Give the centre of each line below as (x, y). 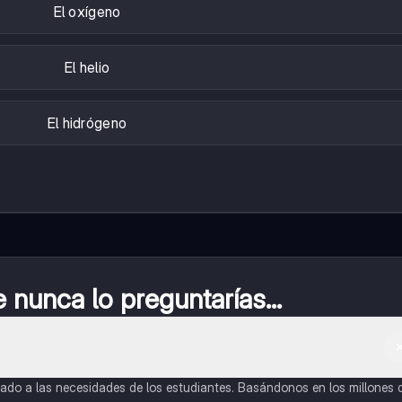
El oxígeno (87, 12)
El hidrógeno (87, 123)
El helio (87, 68)
